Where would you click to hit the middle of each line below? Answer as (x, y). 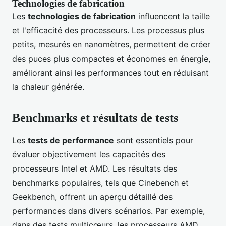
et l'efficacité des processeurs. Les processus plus (108, 31)
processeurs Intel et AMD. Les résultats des (95, 169)
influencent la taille (173, 16)
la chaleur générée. (48, 87)
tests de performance (71, 140)
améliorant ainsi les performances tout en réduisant (110, 73)
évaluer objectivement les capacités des (89, 155)
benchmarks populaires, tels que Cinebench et (100, 183)
